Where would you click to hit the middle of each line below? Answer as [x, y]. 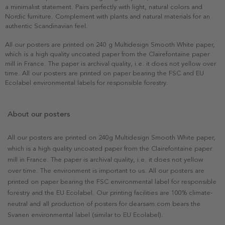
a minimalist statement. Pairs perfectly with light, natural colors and [104, 7]
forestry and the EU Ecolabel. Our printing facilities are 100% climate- [110, 193]
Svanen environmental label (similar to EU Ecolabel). [85, 215]
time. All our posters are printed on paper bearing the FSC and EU [104, 73]
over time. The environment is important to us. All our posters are [106, 171]
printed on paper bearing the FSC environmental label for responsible [112, 182]
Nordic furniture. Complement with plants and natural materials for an [107, 16]
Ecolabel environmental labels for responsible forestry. [87, 83]
